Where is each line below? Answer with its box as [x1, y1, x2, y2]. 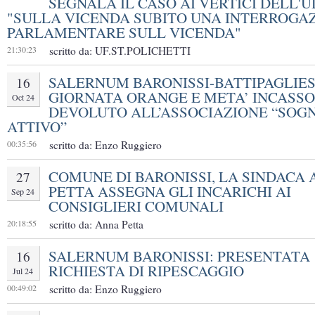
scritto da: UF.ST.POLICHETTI [49, 44, 191, 58]
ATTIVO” [7, 117, 67, 137]
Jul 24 [13, 265, 34, 277]
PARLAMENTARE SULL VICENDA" [7, 22, 241, 42]
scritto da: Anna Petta [49, 217, 143, 232]
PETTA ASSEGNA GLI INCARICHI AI [49, 181, 291, 202]
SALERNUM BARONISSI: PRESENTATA [49, 246, 310, 266]
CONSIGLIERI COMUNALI [49, 196, 224, 217]
